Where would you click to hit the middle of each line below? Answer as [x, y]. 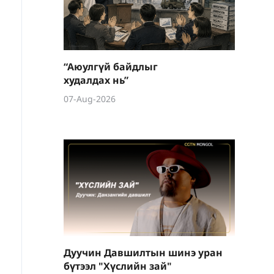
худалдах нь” [96, 80]
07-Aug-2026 [90, 99]
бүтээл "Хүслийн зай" [118, 266]
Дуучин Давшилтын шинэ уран [143, 253]
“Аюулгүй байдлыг [111, 67]
